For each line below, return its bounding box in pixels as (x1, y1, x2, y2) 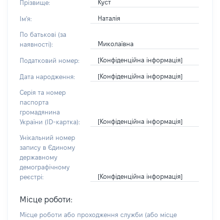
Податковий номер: (20, 57, 80, 64)
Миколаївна (97, 40, 134, 47)
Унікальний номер (20, 134, 75, 141)
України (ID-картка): (20, 118, 80, 125)
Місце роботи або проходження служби (20, 211, 145, 218)
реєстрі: (20, 173, 44, 180)
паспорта (20, 99, 49, 106)
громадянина (20, 109, 60, 115)
